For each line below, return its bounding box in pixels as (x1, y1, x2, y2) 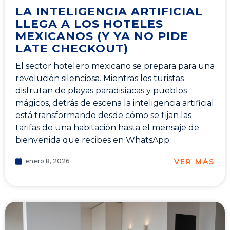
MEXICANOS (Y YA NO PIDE (15, 29, 188, 44)
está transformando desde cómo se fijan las (15, 110, 191, 121)
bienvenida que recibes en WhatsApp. (15, 135, 171, 145)
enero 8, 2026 (25, 157, 69, 165)
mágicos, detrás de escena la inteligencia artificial (15, 98, 214, 108)
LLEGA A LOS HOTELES (15, 17, 163, 31)
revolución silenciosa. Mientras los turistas (15, 73, 184, 84)
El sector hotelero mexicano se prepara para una (15, 61, 215, 71)
